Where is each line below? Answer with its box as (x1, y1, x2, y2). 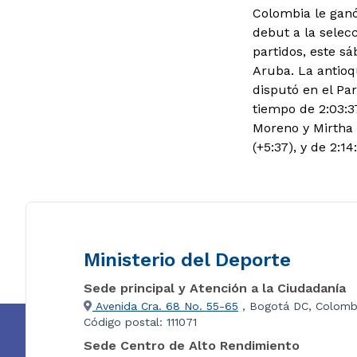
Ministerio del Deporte (84, 249, 291, 271)
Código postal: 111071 (84, 316, 197, 328)
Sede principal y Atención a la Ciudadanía (84, 280, 346, 296)
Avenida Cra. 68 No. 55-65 (92, 300, 238, 312)
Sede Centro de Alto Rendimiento (84, 338, 300, 353)
